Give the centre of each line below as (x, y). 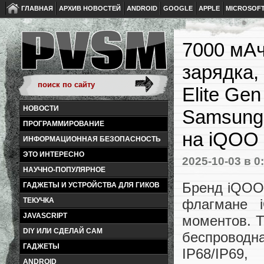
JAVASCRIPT (45, 216)
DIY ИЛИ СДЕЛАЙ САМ (63, 231)
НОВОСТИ (41, 108)
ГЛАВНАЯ (37, 8)
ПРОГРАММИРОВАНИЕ (64, 124)
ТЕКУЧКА (39, 200)
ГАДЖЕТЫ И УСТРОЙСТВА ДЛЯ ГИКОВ (91, 185)
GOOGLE (178, 8)
